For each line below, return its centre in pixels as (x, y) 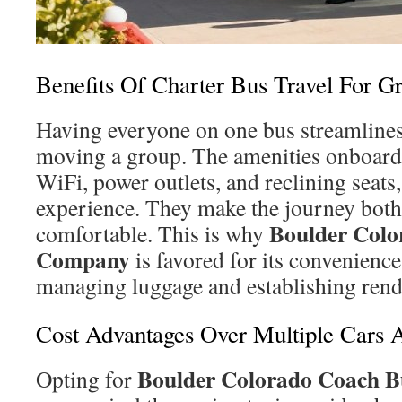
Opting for (87, 379)
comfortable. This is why (153, 233)
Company (83, 259)
